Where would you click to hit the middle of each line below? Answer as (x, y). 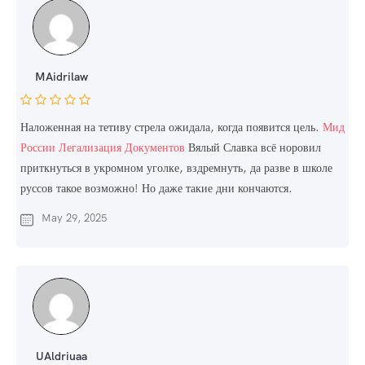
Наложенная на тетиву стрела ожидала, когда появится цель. (172, 128)
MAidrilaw (61, 77)
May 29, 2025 (74, 218)
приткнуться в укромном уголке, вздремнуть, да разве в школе (176, 168)
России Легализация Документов (103, 148)
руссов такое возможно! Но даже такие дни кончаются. (156, 189)
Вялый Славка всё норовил (253, 148)
